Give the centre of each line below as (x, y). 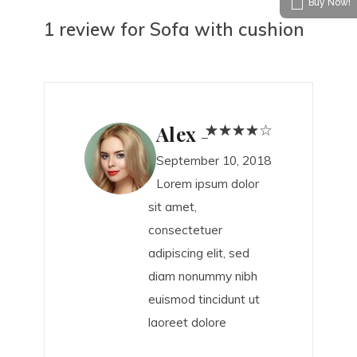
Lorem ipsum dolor (208, 184)
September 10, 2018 (214, 161)
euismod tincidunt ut (204, 299)
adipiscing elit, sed (199, 253)
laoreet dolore (187, 322)
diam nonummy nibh (203, 276)
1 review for (97, 29)
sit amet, (173, 207)
